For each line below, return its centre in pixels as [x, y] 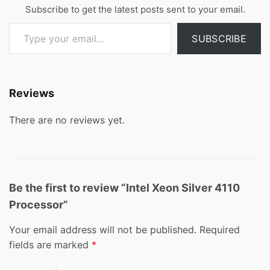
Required [220, 230]
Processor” [39, 205]
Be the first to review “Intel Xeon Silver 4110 [124, 188]
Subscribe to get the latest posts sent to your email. [135, 10]
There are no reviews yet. [67, 120]
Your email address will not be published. [103, 230]
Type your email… [22, 22]
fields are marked [50, 245]
